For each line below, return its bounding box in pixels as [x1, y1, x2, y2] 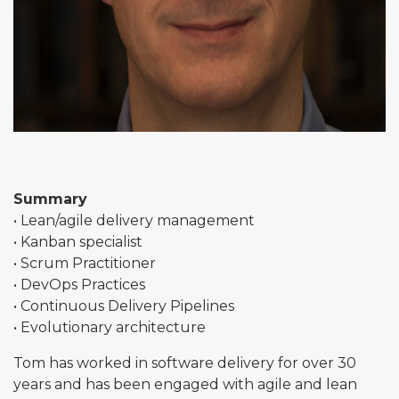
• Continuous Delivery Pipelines [13, 297, 234, 314]
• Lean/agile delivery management [13, 212, 255, 229]
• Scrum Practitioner [13, 255, 156, 272]
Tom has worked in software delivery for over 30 [13, 354, 356, 371]
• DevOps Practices [13, 276, 145, 293]
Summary [13, 191, 87, 208]
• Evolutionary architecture [13, 319, 206, 336]
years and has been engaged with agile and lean [13, 376, 357, 393]
